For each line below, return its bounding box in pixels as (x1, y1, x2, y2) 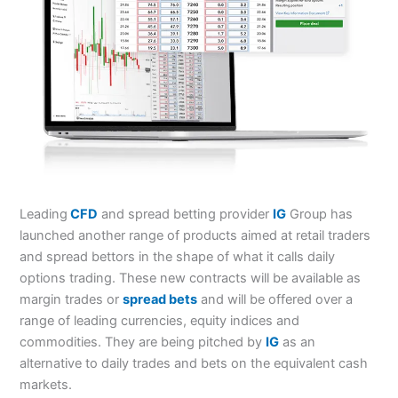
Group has (286, 205, 354, 222)
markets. (20, 376, 73, 393)
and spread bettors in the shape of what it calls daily (20, 248, 336, 265)
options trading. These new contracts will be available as (20, 269, 362, 286)
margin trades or (20, 291, 123, 307)
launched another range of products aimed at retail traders (20, 227, 371, 243)
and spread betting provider (98, 205, 274, 222)
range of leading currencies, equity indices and (20, 312, 300, 329)
